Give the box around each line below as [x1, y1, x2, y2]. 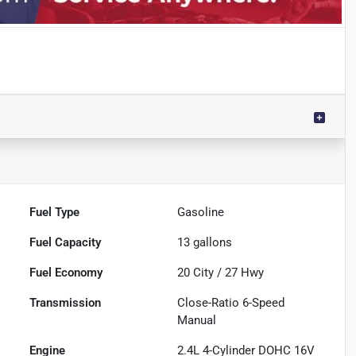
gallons [190, 235, 233, 250]
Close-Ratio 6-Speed [177, 296, 285, 310]
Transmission [29, 296, 102, 310]
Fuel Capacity [29, 235, 102, 250]
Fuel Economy [29, 265, 103, 280]
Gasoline [177, 205, 225, 219]
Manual [177, 313, 217, 327]
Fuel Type [29, 205, 80, 219]
